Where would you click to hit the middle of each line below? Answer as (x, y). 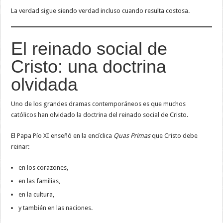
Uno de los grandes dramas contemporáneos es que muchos (99, 104)
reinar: (20, 146)
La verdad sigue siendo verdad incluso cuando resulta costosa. (101, 10)
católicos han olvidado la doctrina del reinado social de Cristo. (100, 114)
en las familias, (40, 181)
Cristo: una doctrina (89, 66)
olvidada (45, 84)
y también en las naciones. (56, 208)
